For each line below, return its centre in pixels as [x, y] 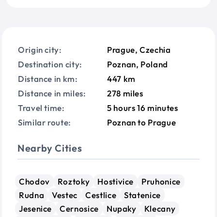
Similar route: [45, 122]
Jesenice [36, 209]
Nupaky [121, 209]
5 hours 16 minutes [143, 108]
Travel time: [41, 108]
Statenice [142, 195]
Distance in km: [48, 79]
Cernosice [79, 209]
